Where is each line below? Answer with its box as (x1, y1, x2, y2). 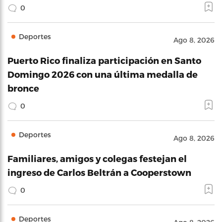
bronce (7, 83, 39, 93)
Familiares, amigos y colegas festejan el (7, 153, 187, 164)
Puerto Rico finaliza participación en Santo (7, 55, 201, 65)
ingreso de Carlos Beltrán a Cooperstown (7, 167, 191, 177)
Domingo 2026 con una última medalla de (7, 69, 198, 79)
